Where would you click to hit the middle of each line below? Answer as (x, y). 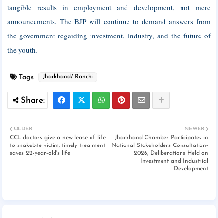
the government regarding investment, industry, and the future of (109, 36)
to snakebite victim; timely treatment (57, 145)
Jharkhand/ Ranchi (68, 77)
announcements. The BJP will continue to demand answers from (109, 21)
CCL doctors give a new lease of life (58, 138)
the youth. (22, 50)
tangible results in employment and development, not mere (109, 7)
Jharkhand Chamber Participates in (162, 138)
